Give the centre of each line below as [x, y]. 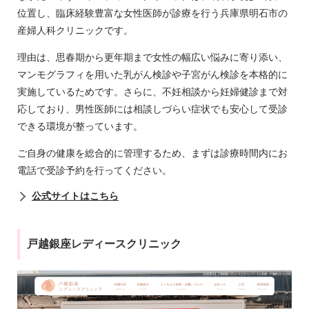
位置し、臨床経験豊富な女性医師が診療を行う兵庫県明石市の [152, 13]
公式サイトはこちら [75, 196]
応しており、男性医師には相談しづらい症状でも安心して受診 [152, 109]
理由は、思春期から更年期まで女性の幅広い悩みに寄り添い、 [152, 58]
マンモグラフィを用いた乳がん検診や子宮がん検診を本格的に [152, 75]
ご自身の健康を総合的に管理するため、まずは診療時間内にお [152, 153]
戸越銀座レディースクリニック [104, 244]
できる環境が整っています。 [80, 127]
